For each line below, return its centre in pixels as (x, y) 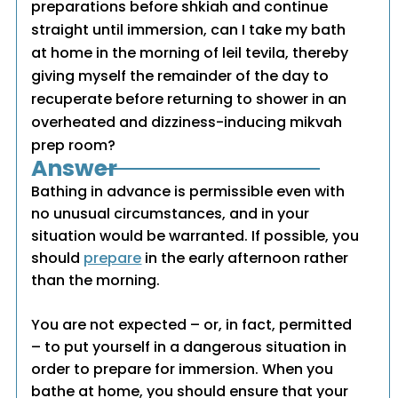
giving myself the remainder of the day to (180, 76)
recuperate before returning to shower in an (189, 99)
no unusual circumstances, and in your (171, 214)
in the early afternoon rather (245, 259)
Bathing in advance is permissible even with (188, 192)
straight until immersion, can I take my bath (189, 30)
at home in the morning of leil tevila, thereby (190, 53)
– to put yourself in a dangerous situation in (189, 347)
